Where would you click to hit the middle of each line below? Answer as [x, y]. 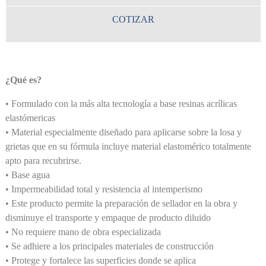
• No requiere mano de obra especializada [83, 232]
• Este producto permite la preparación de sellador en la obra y [121, 204]
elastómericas [30, 118]
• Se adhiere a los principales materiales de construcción [109, 246]
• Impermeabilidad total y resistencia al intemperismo [104, 189]
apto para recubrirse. [43, 161]
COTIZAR [133, 20]
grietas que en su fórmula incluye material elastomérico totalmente [128, 147]
